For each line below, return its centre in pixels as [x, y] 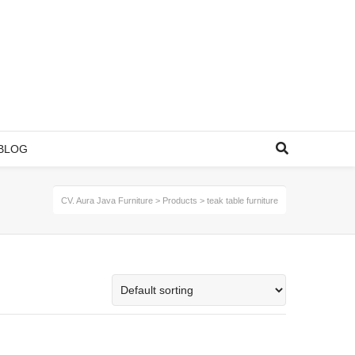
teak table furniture [242, 200]
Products [180, 200]
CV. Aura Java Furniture [107, 200]
